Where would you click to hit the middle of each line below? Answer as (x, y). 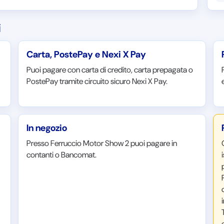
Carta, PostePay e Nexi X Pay (86, 54)
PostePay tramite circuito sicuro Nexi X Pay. (97, 81)
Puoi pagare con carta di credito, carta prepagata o (110, 70)
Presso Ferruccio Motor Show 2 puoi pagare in (102, 143)
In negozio (47, 128)
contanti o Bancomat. (62, 155)
